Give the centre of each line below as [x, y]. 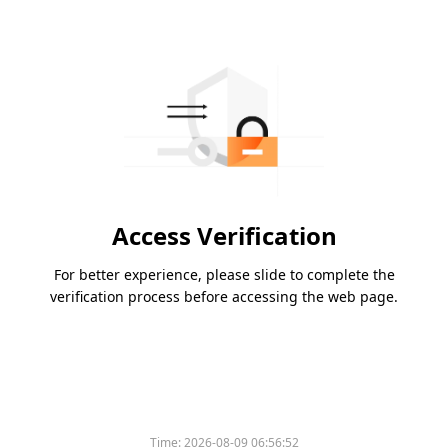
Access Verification [224, 236]
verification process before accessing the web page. [224, 297]
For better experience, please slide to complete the [224, 275]
